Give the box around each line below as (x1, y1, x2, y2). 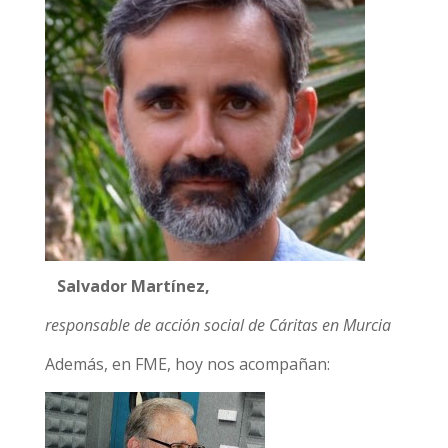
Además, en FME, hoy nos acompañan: (44, 353, 330, 375)
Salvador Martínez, (56, 275, 214, 297)
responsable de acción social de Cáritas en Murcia (44, 314, 391, 336)
